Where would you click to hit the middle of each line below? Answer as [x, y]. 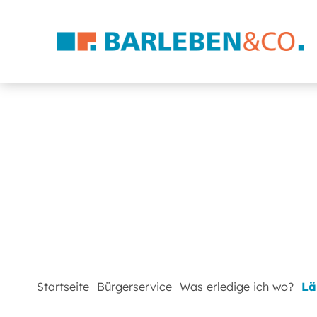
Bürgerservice [135, 287]
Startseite [63, 287]
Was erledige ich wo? [237, 287]
